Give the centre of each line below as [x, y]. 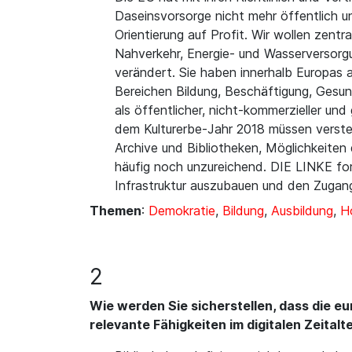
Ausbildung [302, 211]
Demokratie [182, 211]
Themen [115, 211]
